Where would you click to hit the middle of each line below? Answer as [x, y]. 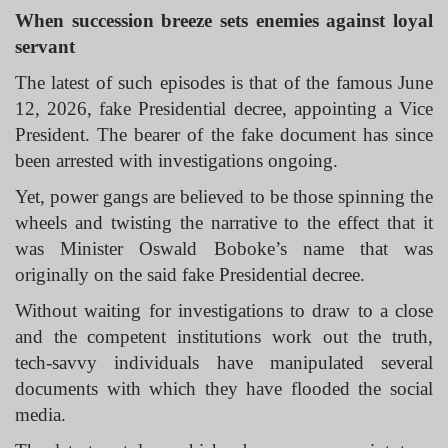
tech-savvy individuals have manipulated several [224, 362]
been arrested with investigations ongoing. [176, 160]
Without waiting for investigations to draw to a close [224, 310]
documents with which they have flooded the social [224, 388]
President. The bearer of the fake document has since [224, 134]
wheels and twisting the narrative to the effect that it [224, 222]
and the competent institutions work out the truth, [224, 336]
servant [47, 46]
